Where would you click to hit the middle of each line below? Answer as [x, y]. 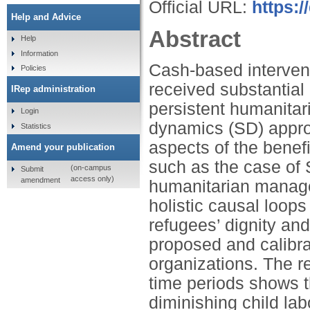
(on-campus [91, 168]
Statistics [36, 126]
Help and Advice [46, 17]
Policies [33, 68]
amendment [40, 180]
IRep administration [53, 89]
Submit [32, 168]
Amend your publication [63, 147]
